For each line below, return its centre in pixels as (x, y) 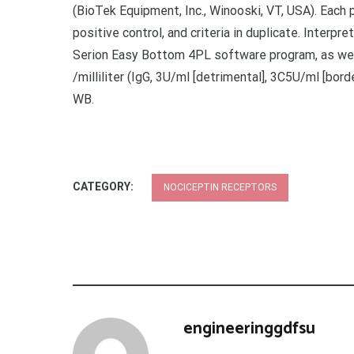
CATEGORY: (104, 186)
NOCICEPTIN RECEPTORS (220, 187)
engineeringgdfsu (249, 329)
